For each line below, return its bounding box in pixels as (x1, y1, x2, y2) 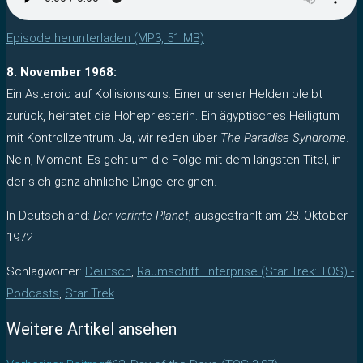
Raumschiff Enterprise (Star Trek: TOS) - (137, 263, 354, 279)
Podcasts (6, 285, 59, 301)
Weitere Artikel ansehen (6, 319, 177, 340)
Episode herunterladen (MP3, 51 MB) (6, 30, 204, 45)
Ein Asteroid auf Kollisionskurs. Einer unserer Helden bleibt (6, 86, 322, 101)
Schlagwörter (6, 263, 79, 279)
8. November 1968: (6, 64, 117, 79)
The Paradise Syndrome (220, 130, 346, 145)
